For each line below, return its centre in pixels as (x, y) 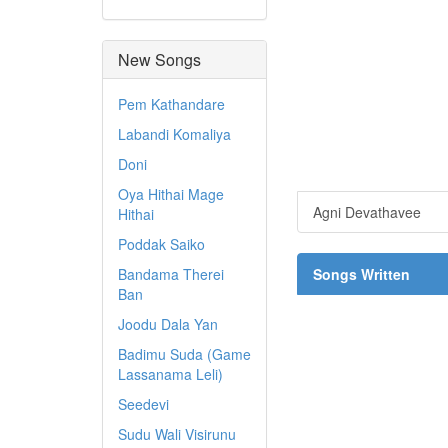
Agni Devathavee (367, 212)
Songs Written (361, 274)
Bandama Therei (171, 274)
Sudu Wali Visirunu (177, 434)
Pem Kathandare (171, 104)
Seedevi (143, 404)
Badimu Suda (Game (184, 354)
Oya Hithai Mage (171, 194)
